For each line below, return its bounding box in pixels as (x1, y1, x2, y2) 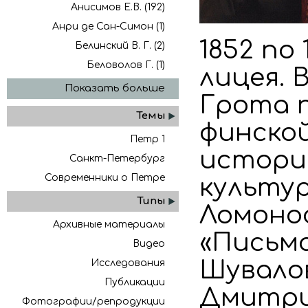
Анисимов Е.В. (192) (71, 2, 165, 12)
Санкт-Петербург (69, 153, 165, 164)
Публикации (104, 277, 165, 287)
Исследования (91, 258, 165, 268)
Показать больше (65, 82, 165, 94)
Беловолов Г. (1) (87, 60, 165, 70)
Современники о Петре (45, 173, 165, 183)
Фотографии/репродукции (22, 296, 165, 307)
